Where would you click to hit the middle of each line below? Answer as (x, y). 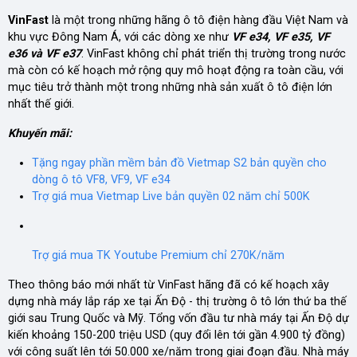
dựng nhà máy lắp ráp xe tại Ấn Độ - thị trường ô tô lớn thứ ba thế (177, 301)
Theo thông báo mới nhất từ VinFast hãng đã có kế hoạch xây (169, 284)
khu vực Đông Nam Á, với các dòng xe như (120, 37)
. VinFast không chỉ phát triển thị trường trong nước (214, 53)
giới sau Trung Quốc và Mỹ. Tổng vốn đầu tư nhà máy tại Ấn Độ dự (178, 318)
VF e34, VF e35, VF (281, 37)
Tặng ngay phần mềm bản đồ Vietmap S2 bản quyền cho (179, 163)
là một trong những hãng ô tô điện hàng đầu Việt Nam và (198, 20)
